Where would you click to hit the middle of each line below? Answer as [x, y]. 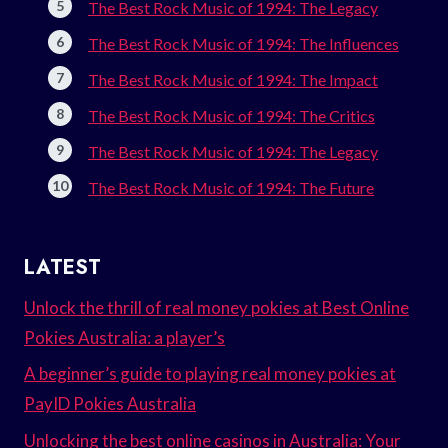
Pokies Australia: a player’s [124, 337]
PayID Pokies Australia [110, 404]
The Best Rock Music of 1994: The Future [231, 187]
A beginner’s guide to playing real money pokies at [210, 374]
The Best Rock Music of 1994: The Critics [231, 115]
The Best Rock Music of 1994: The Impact [233, 79]
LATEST [62, 267]
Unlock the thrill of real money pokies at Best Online [216, 307]
